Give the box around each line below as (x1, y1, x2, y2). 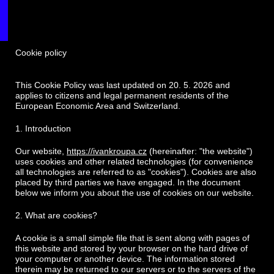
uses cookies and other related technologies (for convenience (15, 157, 253, 166)
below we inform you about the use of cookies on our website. (15, 188, 254, 198)
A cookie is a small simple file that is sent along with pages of (15, 233, 250, 243)
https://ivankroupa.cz (67, 146, 147, 156)
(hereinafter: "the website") (147, 146, 253, 156)
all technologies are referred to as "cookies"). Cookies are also (15, 167, 256, 177)
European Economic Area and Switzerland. (15, 101, 180, 111)
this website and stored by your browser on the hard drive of (15, 243, 248, 253)
